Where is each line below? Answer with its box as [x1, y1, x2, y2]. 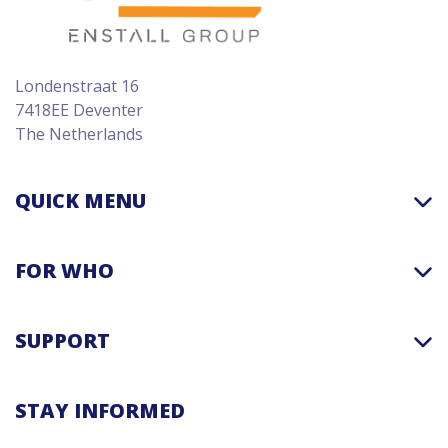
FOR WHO [15, 256, 114, 284]
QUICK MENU [15, 186, 146, 214]
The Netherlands [15, 122, 143, 145]
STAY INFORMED [15, 396, 185, 424]
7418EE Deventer [15, 98, 143, 121]
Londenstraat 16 [15, 74, 139, 97]
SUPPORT [15, 326, 110, 354]
